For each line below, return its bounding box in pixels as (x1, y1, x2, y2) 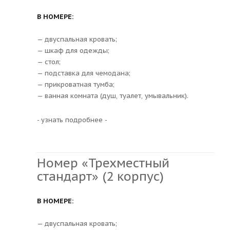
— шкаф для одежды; (37, 46, 109, 55)
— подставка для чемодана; (37, 68, 130, 78)
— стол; (37, 57, 61, 66)
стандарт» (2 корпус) (37, 168, 164, 184)
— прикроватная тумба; (37, 80, 114, 89)
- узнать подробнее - (37, 115, 107, 124)
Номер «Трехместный (37, 155, 169, 171)
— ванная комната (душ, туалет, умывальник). (37, 91, 188, 100)
